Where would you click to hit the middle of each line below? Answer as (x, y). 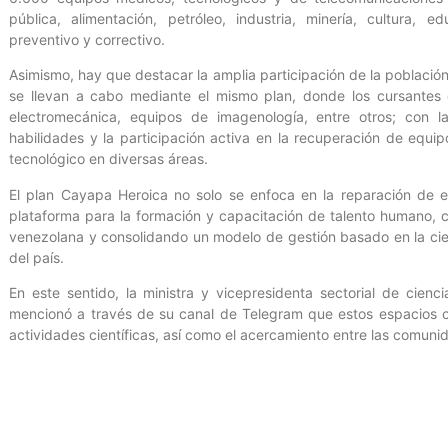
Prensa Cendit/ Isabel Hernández (121, 370)
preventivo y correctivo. (87, 39)
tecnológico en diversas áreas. (108, 159)
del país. (36, 257)
